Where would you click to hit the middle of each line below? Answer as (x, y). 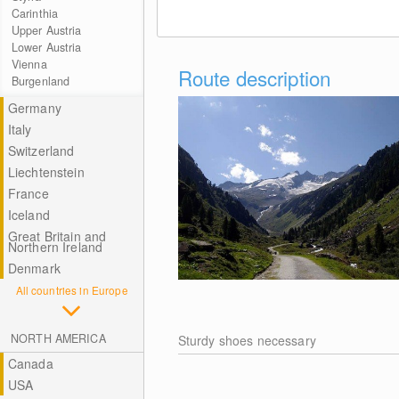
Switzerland (41, 151)
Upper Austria (46, 30)
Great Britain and (57, 236)
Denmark (34, 268)
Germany (34, 108)
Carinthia (35, 13)
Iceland (28, 215)
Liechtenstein (46, 172)
